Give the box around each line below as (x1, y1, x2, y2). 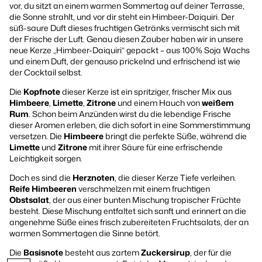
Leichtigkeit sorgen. (9, 152, 82, 164)
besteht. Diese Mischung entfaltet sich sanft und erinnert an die (9, 205, 246, 216)
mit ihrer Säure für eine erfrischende (87, 141, 223, 153)
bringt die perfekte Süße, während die (104, 130, 247, 142)
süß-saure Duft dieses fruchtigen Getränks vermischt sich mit (9, 22, 240, 33)
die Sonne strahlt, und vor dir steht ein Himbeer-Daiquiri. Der (9, 11, 235, 22)
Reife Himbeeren (9, 182, 77, 194)
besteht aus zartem (63, 246, 141, 258)
